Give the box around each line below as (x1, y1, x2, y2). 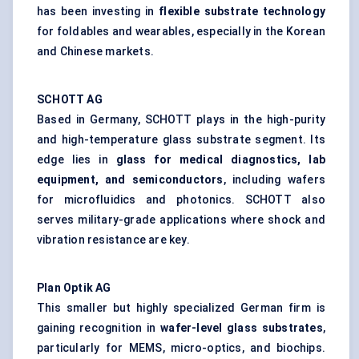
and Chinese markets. (37, 45, 154, 58)
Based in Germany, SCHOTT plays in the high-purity (37, 113, 325, 127)
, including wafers (223, 173, 325, 187)
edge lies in (37, 153, 116, 167)
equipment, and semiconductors (37, 173, 224, 187)
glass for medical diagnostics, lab (115, 153, 325, 167)
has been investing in (37, 5, 159, 18)
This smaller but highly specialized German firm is (37, 301, 325, 315)
